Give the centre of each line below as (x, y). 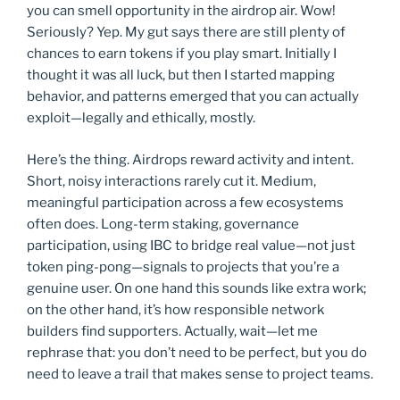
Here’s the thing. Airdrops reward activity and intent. (190, 159)
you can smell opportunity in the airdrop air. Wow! (181, 11)
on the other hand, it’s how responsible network (175, 309)
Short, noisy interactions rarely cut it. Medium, (171, 181)
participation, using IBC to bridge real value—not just (191, 245)
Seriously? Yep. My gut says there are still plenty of (186, 33)
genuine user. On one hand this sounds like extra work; (196, 288)
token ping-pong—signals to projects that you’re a (183, 267)
